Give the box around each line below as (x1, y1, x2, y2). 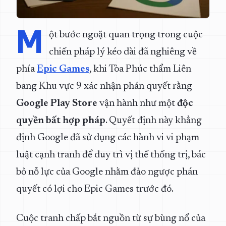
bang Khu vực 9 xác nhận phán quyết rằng (16, 81, 192, 91)
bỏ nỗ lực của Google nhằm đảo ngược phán (16, 167, 198, 177)
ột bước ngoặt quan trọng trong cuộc (49, 30, 203, 40)
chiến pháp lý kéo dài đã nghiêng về (49, 47, 197, 57)
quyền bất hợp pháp (16, 116, 105, 126)
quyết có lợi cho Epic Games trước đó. (16, 184, 174, 194)
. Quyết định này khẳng (105, 116, 202, 126)
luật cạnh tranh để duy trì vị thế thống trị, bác (16, 150, 206, 160)
